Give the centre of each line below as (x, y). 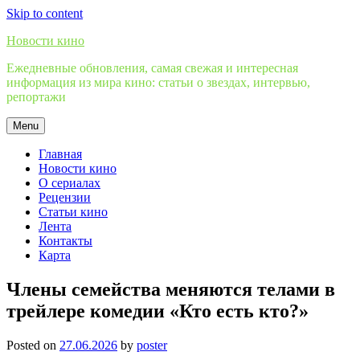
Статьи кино (73, 212)
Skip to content (45, 13)
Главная (60, 154)
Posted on (33, 345)
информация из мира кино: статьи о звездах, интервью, (158, 82)
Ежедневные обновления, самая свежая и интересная (152, 68)
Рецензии (65, 197)
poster (152, 345)
